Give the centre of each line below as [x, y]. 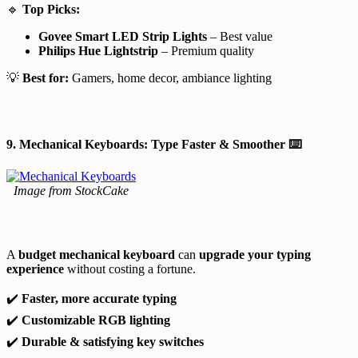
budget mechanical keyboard [97, 254]
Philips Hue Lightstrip [98, 50]
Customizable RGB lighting [96, 320]
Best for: [46, 78]
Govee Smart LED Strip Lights [123, 36]
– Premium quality [206, 50]
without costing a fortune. [130, 268]
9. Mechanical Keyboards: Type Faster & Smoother [147, 144]
